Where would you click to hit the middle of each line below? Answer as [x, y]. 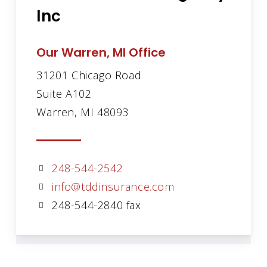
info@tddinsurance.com [113, 186]
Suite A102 [64, 93]
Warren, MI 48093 [83, 112]
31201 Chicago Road [89, 75]
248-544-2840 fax [95, 205]
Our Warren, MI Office [101, 52]
